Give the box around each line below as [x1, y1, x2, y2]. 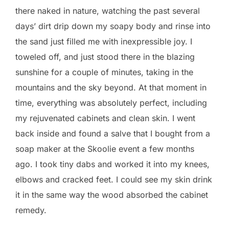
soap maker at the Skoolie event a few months [15, 143, 194, 154]
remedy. [15, 204, 47, 215]
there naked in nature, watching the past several [15, 5, 200, 16]
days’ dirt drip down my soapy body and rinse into [15, 20, 211, 31]
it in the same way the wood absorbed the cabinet [15, 189, 208, 200]
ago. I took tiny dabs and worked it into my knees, [15, 158, 210, 169]
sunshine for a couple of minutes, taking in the [15, 66, 193, 77]
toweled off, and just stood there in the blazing [15, 51, 195, 62]
